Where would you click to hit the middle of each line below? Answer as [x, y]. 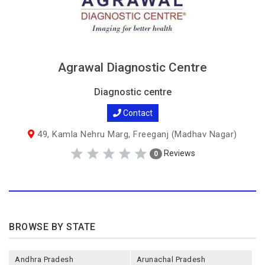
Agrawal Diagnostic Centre [132, 67]
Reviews [179, 153]
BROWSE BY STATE [52, 227]
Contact [137, 113]
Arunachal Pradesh [171, 259]
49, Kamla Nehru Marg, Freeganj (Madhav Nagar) [136, 134]
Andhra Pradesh [44, 259]
